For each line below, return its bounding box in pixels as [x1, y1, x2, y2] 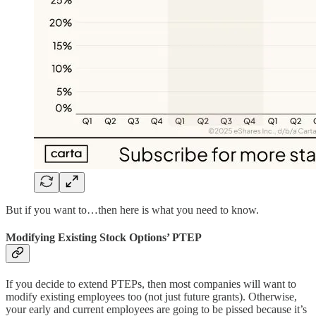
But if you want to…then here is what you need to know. [6, 203, 259, 216]
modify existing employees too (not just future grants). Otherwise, [6, 291, 297, 303]
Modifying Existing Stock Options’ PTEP [6, 231, 202, 243]
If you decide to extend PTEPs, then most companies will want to [6, 278, 296, 291]
